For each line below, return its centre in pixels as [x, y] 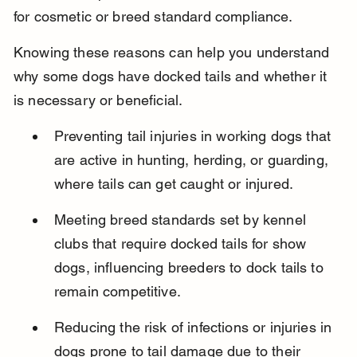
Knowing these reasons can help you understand [173, 53]
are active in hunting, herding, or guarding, [193, 160]
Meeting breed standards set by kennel [182, 220]
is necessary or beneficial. [98, 100]
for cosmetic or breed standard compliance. [153, 17]
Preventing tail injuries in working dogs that [194, 136]
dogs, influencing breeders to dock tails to [190, 268]
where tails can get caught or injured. [174, 184]
